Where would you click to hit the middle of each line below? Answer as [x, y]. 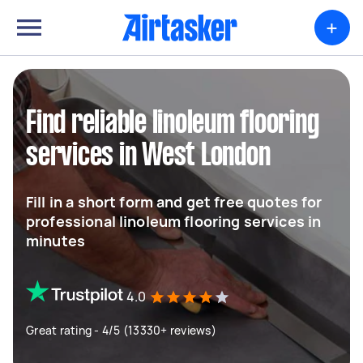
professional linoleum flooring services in [174, 221]
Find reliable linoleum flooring [173, 124]
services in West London [148, 156]
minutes [56, 241]
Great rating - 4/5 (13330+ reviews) [121, 330]
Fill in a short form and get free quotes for [174, 202]
